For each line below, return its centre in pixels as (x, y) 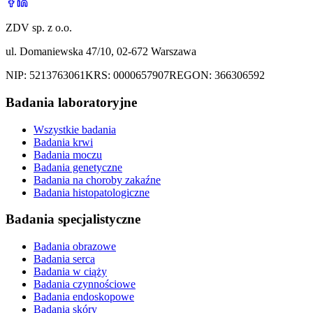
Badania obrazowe (75, 247)
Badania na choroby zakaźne (97, 180)
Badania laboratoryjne (71, 103)
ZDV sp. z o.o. (39, 28)
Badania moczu (68, 154)
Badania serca (64, 259)
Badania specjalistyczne (73, 219)
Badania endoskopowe (84, 297)
